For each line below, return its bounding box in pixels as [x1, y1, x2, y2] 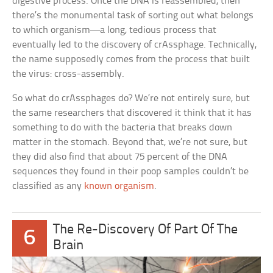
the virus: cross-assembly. [12, 69, 125, 80]
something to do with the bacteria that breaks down [12, 122, 233, 133]
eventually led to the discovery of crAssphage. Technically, [12, 40, 257, 51]
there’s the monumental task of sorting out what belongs [12, 10, 254, 21]
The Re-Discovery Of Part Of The [53, 223, 238, 238]
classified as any [12, 181, 85, 192]
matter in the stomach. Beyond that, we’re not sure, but [12, 137, 248, 148]
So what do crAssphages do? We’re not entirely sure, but [12, 93, 250, 104]
